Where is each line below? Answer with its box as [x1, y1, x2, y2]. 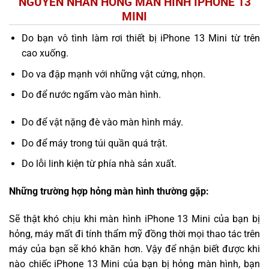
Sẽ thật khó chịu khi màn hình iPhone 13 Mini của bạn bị [9, 213, 260, 225]
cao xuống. [21, 47, 68, 59]
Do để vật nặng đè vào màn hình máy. [21, 116, 183, 128]
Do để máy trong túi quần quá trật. [21, 137, 168, 149]
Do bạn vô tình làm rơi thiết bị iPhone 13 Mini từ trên [21, 32, 260, 44]
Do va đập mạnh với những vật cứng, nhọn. [21, 68, 205, 80]
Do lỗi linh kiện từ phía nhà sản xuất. [21, 158, 177, 170]
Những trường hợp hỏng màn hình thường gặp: [9, 186, 209, 198]
